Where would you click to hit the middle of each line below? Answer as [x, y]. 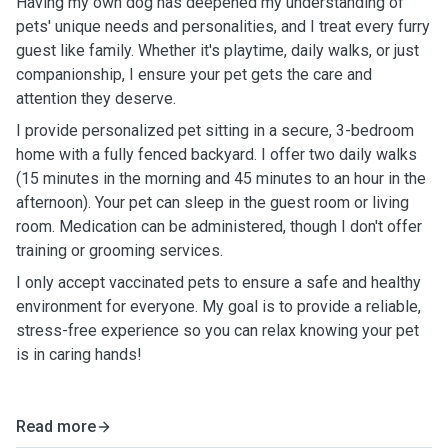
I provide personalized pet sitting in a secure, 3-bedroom [215, 130]
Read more [56, 426]
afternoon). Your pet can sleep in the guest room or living [212, 202]
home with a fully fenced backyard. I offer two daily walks [216, 154]
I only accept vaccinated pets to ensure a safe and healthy [218, 282]
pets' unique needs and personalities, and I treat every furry [223, 26]
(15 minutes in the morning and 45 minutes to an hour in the [221, 178]
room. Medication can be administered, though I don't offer [219, 226]
